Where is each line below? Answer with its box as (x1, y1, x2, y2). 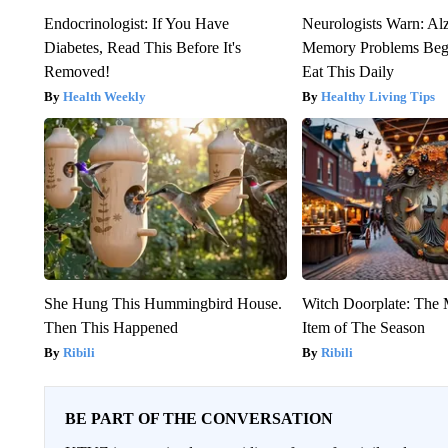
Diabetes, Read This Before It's (43, 39, 241, 57)
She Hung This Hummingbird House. (43, 295, 282, 313)
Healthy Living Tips (321, 89, 436, 105)
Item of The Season (302, 319, 426, 337)
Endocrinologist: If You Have (43, 15, 229, 33)
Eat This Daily (302, 63, 395, 81)
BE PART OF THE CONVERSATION (64, 410, 333, 428)
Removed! (43, 63, 110, 81)
